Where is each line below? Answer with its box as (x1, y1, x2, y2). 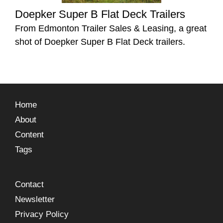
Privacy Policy (15, 210, 69, 220)
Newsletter (15, 195, 55, 205)
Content (15, 130, 44, 140)
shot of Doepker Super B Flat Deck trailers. (15, 37, 185, 47)
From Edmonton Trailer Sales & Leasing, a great (15, 23, 207, 34)
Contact (15, 180, 44, 190)
